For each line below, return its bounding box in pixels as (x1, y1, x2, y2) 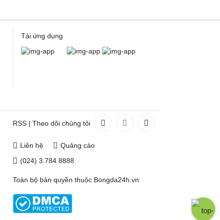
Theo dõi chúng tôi (32, 119, 90, 127)
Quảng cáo (60, 141, 95, 149)
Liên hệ (20, 141, 43, 149)
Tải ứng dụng (21, 32, 63, 40)
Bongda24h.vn (94, 176, 139, 184)
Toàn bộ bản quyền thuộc (13, 176, 94, 184)
